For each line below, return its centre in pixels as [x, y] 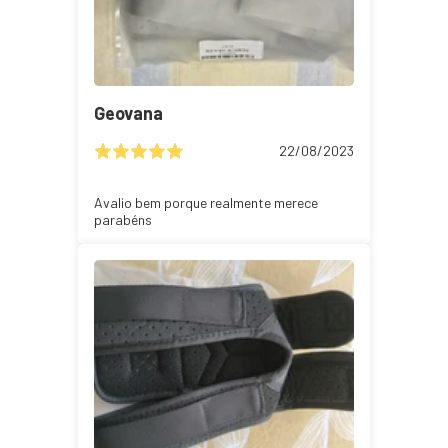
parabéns [122, 219]
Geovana [128, 112]
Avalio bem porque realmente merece [205, 202]
